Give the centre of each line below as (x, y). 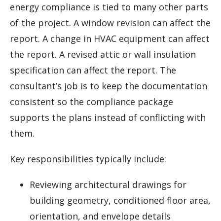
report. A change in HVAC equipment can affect (110, 39)
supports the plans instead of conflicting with (108, 118)
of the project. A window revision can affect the (110, 23)
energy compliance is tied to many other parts (109, 7)
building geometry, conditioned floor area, (120, 201)
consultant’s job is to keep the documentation (109, 86)
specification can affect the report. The (93, 70)
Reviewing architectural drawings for (108, 185)
